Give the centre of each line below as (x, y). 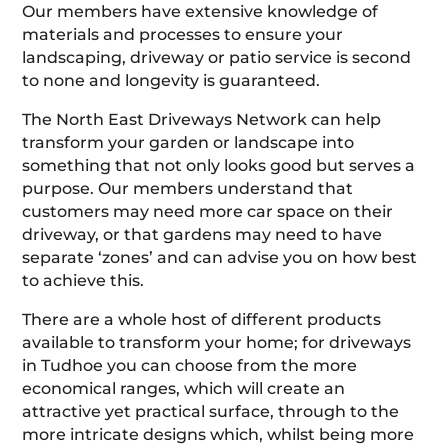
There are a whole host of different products (202, 319)
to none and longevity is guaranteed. (171, 80)
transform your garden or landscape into (188, 142)
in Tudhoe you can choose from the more (190, 365)
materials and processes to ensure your (183, 34)
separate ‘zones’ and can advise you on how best (220, 257)
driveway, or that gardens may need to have (202, 234)
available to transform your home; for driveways (217, 342)
